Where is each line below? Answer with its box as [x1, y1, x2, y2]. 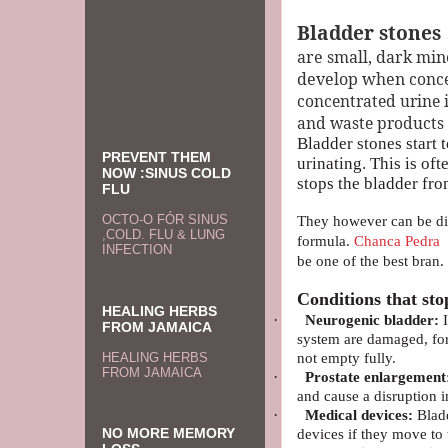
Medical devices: [305, 406, 413, 424]
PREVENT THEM [102, 149, 211, 166]
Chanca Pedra [354, 232, 440, 250]
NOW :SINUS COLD [102, 165, 231, 182]
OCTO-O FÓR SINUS [102, 212, 228, 228]
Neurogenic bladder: [305, 311, 439, 329]
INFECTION [102, 242, 172, 258]
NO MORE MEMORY [102, 425, 235, 442]
